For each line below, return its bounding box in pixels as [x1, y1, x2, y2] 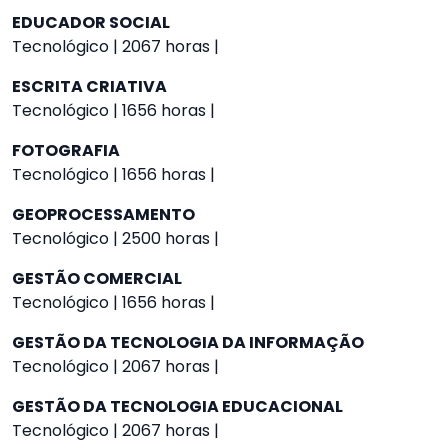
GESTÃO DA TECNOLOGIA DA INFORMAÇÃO [12, 331, 364, 354]
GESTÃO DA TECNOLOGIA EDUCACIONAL [12, 395, 343, 418]
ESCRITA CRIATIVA [12, 75, 167, 98]
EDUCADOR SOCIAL [12, 11, 170, 34]
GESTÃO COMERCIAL [12, 267, 182, 290]
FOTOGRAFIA [12, 139, 120, 162]
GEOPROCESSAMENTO [12, 203, 195, 226]
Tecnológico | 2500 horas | [12, 227, 219, 250]
